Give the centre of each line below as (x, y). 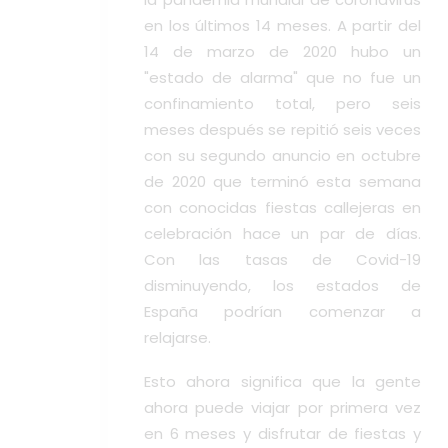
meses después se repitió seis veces (282, 130)
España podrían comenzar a (282, 312)
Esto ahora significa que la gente (282, 382)
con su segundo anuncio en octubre (282, 156)
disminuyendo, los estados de (282, 286)
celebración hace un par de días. (282, 234)
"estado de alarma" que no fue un (282, 78)
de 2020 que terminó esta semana (282, 182)
